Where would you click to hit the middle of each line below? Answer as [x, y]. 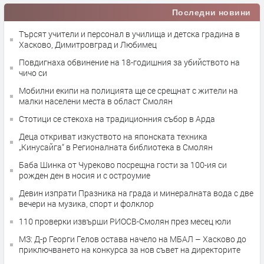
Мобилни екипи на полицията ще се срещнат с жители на [128, 90]
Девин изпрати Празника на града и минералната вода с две [136, 193]
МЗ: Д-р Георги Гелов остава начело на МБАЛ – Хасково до [133, 239]
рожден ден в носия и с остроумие [85, 175]
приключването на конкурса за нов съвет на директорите [130, 250]
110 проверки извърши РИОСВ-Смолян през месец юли [125, 221]
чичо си [33, 73]
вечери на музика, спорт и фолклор [86, 204]
